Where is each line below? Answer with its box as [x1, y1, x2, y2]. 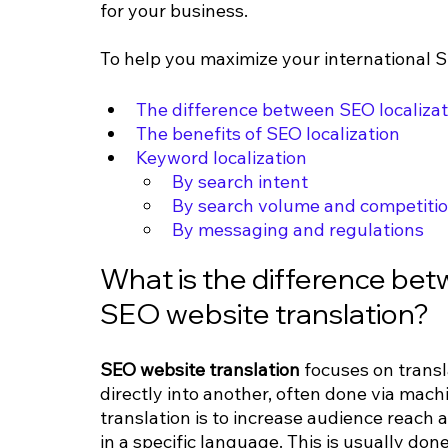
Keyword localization [136, 146, 307, 170]
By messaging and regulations [172, 218, 424, 242]
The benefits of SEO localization [136, 122, 400, 146]
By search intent [172, 170, 308, 194]
